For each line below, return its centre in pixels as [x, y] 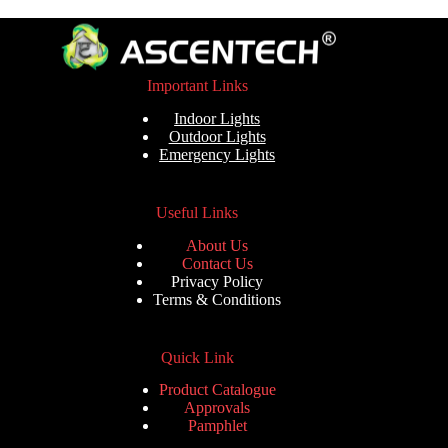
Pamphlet [217, 426]
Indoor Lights [217, 118]
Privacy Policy [217, 281]
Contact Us [217, 263]
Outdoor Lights [217, 136]
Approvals [217, 408]
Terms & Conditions [217, 299]
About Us [217, 245]
